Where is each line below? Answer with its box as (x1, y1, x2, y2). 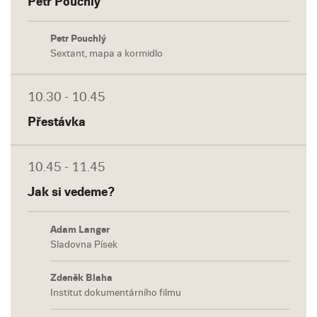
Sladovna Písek (50, 238, 117, 250)
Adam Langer (50, 223, 110, 236)
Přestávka (28, 114, 86, 129)
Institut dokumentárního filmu (50, 286, 181, 299)
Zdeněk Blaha (50, 271, 113, 284)
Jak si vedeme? (28, 185, 115, 200)
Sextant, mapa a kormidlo (50, 47, 163, 59)
